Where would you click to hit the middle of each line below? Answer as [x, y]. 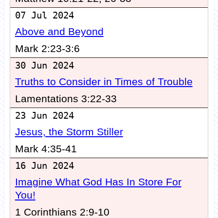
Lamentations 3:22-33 [66, 99]
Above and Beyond [59, 32]
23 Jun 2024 [44, 116]
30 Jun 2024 [44, 66]
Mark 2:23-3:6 [47, 49]
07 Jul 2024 [44, 16]
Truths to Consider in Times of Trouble [104, 82]
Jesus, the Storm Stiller [69, 132]
